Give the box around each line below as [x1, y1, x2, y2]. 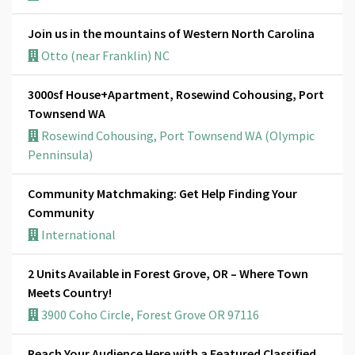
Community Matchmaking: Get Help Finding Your [28, 185, 297, 201]
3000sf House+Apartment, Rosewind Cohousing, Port [28, 86, 324, 102]
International [39, 226, 116, 242]
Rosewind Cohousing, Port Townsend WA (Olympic [39, 127, 315, 143]
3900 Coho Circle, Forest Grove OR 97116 [39, 306, 259, 323]
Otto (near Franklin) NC [39, 47, 170, 63]
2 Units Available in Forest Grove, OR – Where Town [28, 265, 308, 281]
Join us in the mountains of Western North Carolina [28, 25, 315, 41]
